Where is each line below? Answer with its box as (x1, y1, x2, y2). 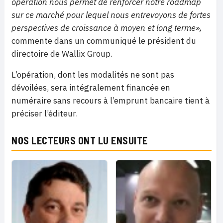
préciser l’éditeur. (11, 108, 78, 119)
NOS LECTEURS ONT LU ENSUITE (11, 134, 148, 147)
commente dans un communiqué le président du (11, 35, 196, 47)
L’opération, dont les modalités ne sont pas (11, 69, 174, 81)
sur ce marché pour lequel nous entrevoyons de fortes (11, 9, 211, 21)
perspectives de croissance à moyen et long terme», (11, 22, 202, 34)
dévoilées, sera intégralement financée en (11, 82, 170, 94)
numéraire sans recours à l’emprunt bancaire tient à (11, 95, 210, 107)
